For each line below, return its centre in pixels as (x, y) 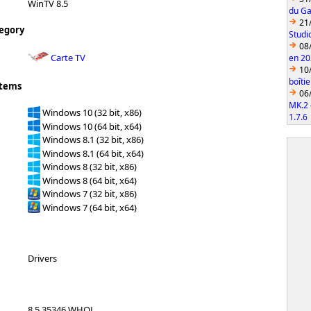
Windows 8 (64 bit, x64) (90, 180)
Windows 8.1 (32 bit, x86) (93, 139)
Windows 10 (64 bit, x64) (92, 126)
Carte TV (68, 57)
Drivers (42, 259)
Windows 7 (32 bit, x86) (90, 193)
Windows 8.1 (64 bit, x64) (93, 153)
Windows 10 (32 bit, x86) (92, 112)
